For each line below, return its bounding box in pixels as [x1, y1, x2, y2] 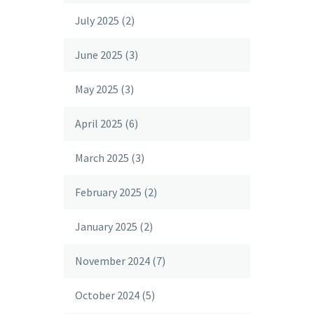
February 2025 [75, 185, 142, 199]
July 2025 [75, 13, 119, 27]
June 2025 [75, 48, 123, 62]
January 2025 [75, 219, 137, 233]
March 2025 [75, 151, 129, 165]
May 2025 [75, 82, 118, 96]
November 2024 [75, 254, 150, 268]
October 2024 [75, 288, 139, 302]
